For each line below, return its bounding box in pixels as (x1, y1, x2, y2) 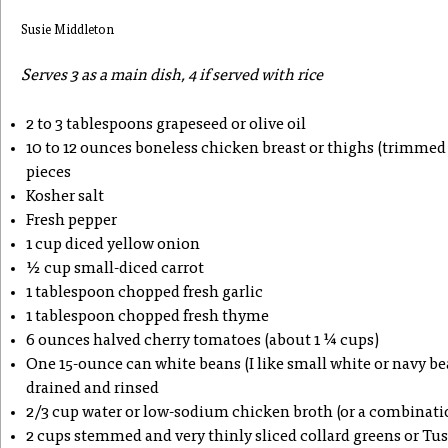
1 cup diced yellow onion (26, 237, 200, 253)
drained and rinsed (26, 381, 159, 397)
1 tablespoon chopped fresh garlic (26, 285, 263, 301)
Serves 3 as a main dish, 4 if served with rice (21, 68, 323, 84)
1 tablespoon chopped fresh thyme (26, 309, 269, 325)
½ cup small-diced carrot (26, 261, 204, 277)
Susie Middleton (21, 25, 114, 38)
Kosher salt (26, 189, 104, 205)
